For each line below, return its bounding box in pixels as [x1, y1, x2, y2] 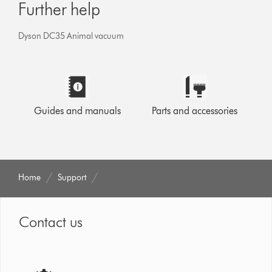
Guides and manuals [33, 104, 121, 117]
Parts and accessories [152, 104, 238, 117]
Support [58, 172, 87, 183]
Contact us [19, 212, 83, 231]
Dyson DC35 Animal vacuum [18, 30, 124, 41]
